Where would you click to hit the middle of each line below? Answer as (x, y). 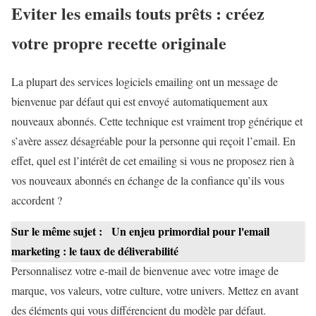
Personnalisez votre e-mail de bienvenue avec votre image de (145, 271)
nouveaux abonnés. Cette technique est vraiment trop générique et (157, 121)
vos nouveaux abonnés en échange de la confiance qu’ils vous (148, 181)
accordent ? (37, 200)
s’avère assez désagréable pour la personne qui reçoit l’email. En (153, 141)
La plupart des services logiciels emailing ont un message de (145, 82)
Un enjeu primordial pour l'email (190, 231)
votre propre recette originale (119, 43)
